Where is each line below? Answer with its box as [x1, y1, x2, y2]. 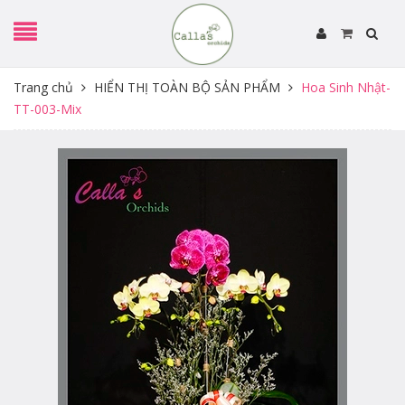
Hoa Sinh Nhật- [301, 79, 391, 96]
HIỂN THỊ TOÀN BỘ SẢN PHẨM [94, 79, 280, 96]
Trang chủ [14, 79, 73, 96]
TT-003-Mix [14, 100, 81, 118]
